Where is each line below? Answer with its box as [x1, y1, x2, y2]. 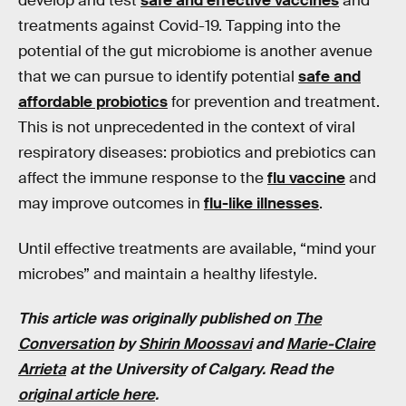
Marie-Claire [286, 334, 375, 354]
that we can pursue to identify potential [18, 67, 298, 87]
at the [70, 360, 115, 380]
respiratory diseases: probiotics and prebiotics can [18, 143, 376, 163]
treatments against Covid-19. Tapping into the [18, 16, 341, 36]
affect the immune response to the [18, 169, 267, 188]
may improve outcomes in [18, 194, 204, 214]
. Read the [262, 360, 333, 380]
